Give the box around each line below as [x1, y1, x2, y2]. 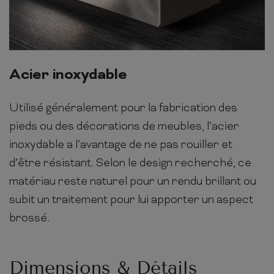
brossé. [9, 211, 50, 226]
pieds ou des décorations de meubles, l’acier [9, 119, 239, 134]
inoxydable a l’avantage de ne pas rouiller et [9, 138, 232, 152]
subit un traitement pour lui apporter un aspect [9, 193, 253, 207]
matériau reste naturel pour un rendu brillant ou [9, 174, 256, 189]
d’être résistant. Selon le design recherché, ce [9, 156, 251, 171]
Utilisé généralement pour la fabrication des [9, 101, 237, 116]
